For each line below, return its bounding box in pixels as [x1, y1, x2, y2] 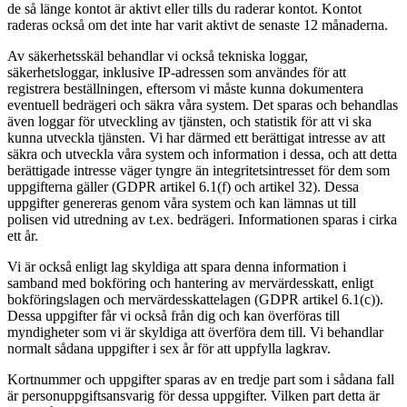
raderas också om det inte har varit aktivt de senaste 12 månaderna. [7, 16, 388, 33]
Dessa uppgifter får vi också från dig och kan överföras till [7, 307, 340, 323]
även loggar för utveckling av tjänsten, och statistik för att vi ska [7, 113, 372, 129]
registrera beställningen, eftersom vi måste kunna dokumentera [7, 80, 363, 96]
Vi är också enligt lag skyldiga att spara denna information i [7, 258, 346, 274]
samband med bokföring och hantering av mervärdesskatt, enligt [7, 274, 373, 291]
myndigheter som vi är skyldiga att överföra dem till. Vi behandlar [7, 323, 383, 340]
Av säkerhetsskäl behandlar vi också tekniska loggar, [7, 47, 308, 64]
